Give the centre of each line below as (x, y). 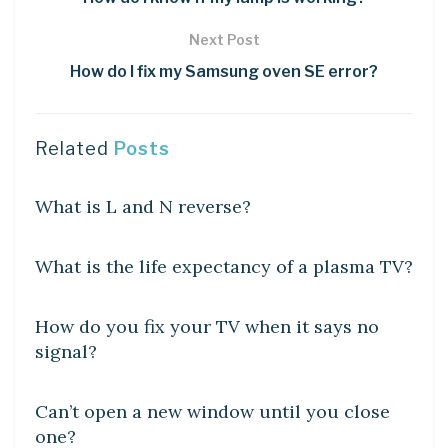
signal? (66, 352)
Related (72, 149)
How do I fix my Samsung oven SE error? (224, 72)
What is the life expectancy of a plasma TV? (224, 267)
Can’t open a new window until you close (212, 412)
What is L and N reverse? (143, 207)
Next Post (224, 40)
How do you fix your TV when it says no (207, 327)
